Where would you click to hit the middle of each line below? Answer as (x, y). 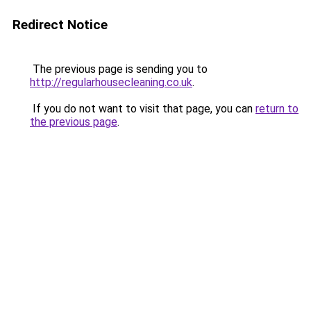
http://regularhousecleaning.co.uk (111, 82)
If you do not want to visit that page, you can (143, 109)
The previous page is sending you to (119, 69)
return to (277, 109)
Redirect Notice (60, 25)
